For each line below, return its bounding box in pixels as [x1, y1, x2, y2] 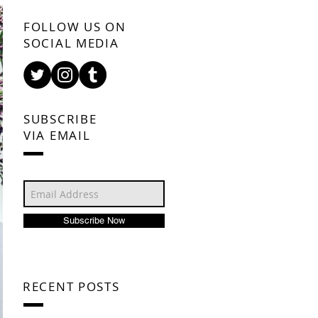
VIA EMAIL [23, 127, 91, 143]
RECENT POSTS [23, 278, 120, 295]
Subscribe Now [63, 215, 125, 226]
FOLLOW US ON [23, 18, 126, 35]
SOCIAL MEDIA [23, 35, 119, 51]
